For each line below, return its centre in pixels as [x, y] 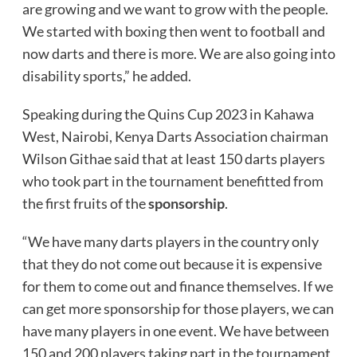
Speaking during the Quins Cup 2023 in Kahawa [168, 114]
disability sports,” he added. [106, 76]
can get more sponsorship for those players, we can [178, 309]
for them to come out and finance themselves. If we [177, 286]
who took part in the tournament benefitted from [173, 181]
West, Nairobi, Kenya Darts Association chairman [175, 137]
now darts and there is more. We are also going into [178, 54]
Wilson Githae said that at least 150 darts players [173, 159]
